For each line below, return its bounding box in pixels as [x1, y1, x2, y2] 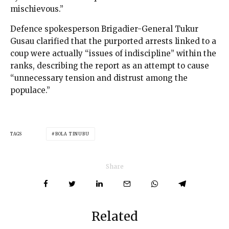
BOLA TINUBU [55, 131, 89, 137]
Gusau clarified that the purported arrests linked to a [10, 36, 216, 47]
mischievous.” [10, 4, 63, 14]
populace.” [10, 85, 50, 96]
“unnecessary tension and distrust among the [10, 73, 188, 83]
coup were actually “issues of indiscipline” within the [10, 49, 216, 59]
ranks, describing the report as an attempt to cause [10, 61, 209, 71]
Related [91, 209, 138, 225]
